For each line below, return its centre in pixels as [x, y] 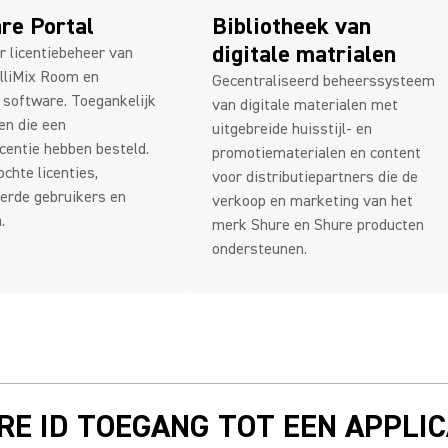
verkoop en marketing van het [312, 201]
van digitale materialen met [305, 105]
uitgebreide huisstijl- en [292, 129]
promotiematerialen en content [316, 153]
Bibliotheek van [291, 26]
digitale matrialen [304, 54]
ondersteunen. [259, 249]
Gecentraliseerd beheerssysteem [323, 81]
